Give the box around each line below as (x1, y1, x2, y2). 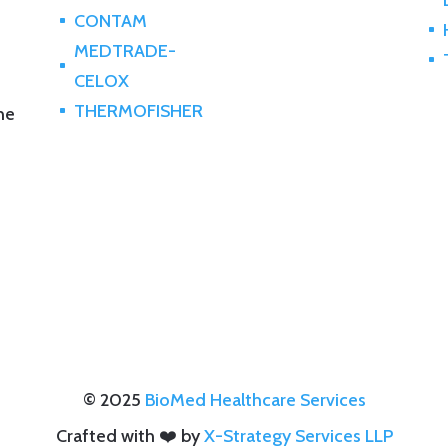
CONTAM (73, 10, 147, 33)
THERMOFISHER (73, 100, 203, 123)
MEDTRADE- (73, 40, 176, 63)
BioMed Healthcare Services (144, 389, 366, 412)
